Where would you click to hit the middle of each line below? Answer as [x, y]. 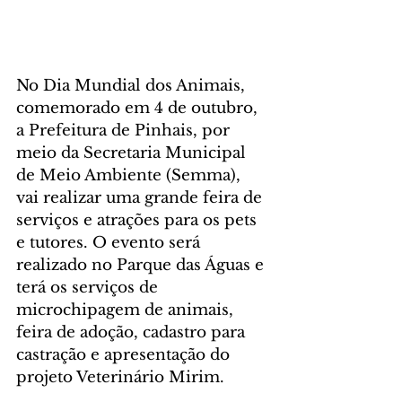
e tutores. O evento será [110, 243]
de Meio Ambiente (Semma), [131, 176]
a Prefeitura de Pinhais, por [125, 131]
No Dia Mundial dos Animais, [133, 86]
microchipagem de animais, [127, 310]
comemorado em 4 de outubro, [139, 109]
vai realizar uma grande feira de [141, 198]
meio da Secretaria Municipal [133, 153]
